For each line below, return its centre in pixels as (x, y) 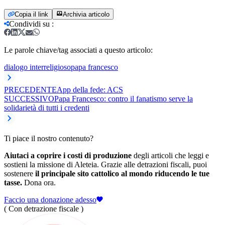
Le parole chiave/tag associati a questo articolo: (78, 50)
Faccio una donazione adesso (50, 199)
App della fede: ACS (90, 89)
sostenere (20, 173)
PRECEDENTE (30, 89)
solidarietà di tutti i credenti (47, 107)
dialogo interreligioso (37, 67)
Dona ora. (39, 182)
